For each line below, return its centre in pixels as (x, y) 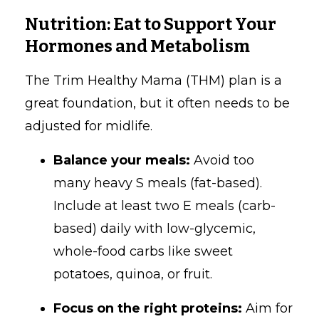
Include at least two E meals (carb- (164, 205)
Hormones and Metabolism (137, 46)
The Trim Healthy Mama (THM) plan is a (153, 80)
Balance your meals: (122, 160)
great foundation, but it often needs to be (157, 103)
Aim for (267, 308)
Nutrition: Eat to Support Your (151, 24)
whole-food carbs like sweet (143, 251)
